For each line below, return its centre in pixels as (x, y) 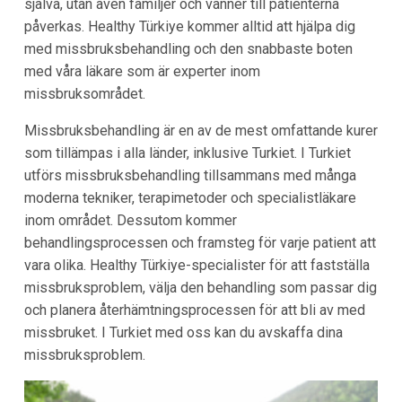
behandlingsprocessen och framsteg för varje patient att (200, 242)
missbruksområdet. (84, 93)
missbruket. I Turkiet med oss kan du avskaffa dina (183, 332)
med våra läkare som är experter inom (142, 71)
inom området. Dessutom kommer (130, 220)
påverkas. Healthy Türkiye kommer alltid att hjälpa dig (189, 26)
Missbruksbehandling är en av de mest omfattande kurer (201, 130)
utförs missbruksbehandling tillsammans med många (190, 175)
